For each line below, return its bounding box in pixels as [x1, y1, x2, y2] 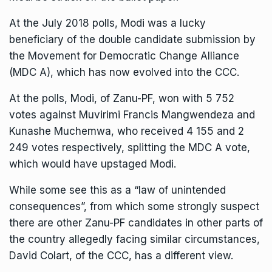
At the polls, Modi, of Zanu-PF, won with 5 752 [9, 92, 234, 104]
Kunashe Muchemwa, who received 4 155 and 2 [9, 125, 244, 137]
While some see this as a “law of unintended [9, 184, 226, 196]
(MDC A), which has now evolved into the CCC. [9, 66, 239, 78]
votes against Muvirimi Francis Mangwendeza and [9, 109, 255, 121]
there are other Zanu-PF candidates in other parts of [9, 217, 263, 229]
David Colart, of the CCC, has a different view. [9, 250, 233, 262]
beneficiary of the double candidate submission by [9, 33, 256, 46]
